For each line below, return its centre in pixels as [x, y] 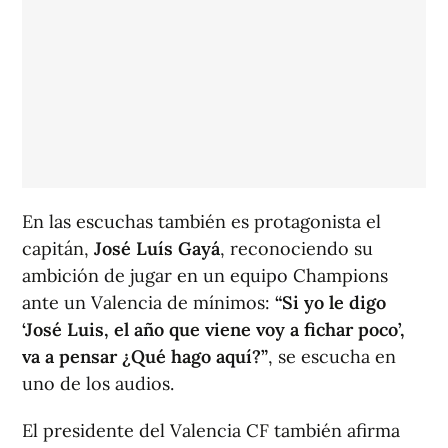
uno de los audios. [98, 384]
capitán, [58, 249]
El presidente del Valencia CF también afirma [211, 431]
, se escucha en [332, 357]
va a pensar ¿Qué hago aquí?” [145, 357]
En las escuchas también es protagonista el [201, 222]
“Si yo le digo [330, 303]
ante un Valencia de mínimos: [148, 303]
